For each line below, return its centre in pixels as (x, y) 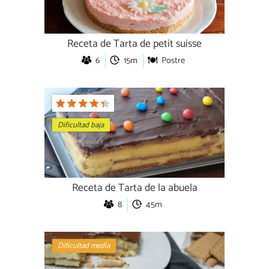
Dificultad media (84, 246)
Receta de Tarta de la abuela (134, 188)
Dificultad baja (81, 125)
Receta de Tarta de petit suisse (134, 44)
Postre (173, 60)
